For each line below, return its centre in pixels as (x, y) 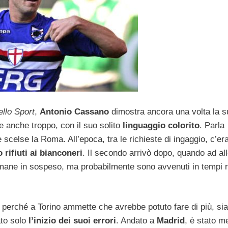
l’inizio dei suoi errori (72, 221)
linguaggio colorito (161, 125)
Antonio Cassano (74, 111)
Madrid (171, 221)
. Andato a (136, 221)
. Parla (212, 125)
